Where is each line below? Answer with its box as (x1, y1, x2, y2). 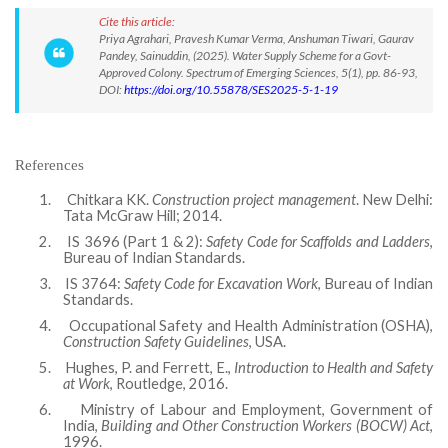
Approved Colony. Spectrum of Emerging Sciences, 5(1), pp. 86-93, (99, 65, 418, 80)
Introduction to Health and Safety (234, 359, 433, 376)
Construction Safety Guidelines (63, 333, 249, 350)
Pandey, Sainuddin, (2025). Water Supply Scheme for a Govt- (99, 48, 391, 63)
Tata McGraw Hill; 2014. (63, 207, 222, 224)
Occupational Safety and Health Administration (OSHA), (68, 317, 433, 334)
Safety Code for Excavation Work (124, 275, 318, 292)
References (15, 157, 84, 173)
